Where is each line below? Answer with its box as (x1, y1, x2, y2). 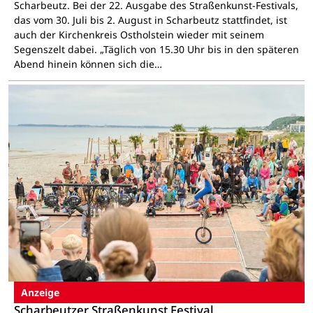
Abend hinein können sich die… (13, 57, 162, 71)
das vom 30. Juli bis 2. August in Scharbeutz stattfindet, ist (13, 13, 287, 27)
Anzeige (20, 286, 59, 300)
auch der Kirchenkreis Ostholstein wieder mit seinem (13, 28, 264, 42)
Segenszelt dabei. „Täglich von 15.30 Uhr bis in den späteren (13, 43, 299, 57)
